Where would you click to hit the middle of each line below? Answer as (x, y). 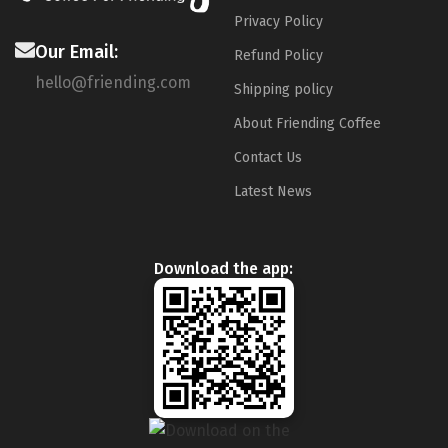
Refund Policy (278, 55)
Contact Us (267, 157)
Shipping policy (283, 89)
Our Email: (76, 51)
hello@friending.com (113, 82)
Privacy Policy (278, 21)
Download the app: (224, 268)
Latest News (272, 191)
